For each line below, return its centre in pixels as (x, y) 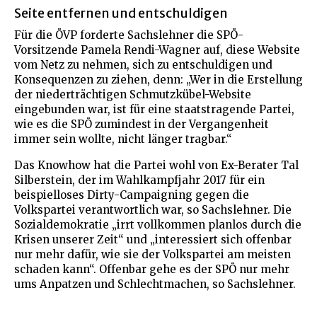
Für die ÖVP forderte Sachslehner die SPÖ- (129, 35)
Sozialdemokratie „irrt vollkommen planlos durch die (158, 224)
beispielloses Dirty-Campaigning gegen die (132, 195)
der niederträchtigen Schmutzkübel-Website (133, 94)
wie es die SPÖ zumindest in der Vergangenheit (142, 124)
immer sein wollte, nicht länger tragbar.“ (123, 139)
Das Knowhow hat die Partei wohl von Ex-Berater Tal (156, 165)
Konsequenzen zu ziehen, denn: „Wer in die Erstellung (158, 79)
